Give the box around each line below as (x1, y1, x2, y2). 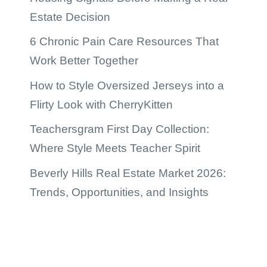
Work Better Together (30, 54, 138, 67)
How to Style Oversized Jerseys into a (30, 79, 224, 92)
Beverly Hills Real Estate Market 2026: (30, 166, 226, 179)
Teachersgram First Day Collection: (30, 123, 209, 136)
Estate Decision (30, 10, 110, 23)
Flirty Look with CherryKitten (30, 98, 173, 111)
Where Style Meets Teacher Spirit (30, 142, 200, 155)
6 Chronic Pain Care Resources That (30, 35, 219, 48)
